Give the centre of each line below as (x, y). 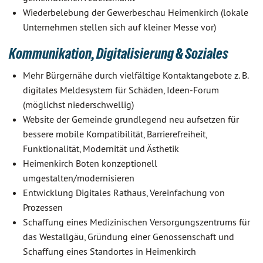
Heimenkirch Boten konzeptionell (90, 163)
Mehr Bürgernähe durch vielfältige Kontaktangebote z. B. (136, 75)
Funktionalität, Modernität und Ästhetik (101, 149)
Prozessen (43, 207)
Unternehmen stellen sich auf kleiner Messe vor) (119, 27)
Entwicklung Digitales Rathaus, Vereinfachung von (124, 193)
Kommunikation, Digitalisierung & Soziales (119, 53)
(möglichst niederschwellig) (78, 104)
